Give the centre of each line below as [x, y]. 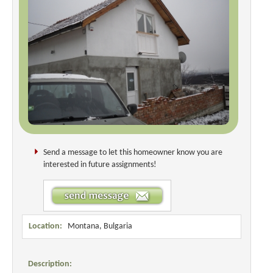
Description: [50, 264]
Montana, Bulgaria [97, 226]
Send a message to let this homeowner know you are [133, 153]
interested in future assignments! [100, 165]
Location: [45, 226]
